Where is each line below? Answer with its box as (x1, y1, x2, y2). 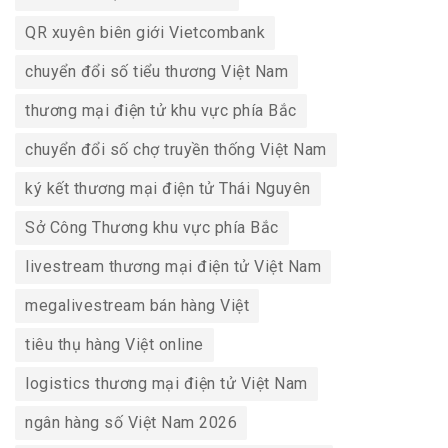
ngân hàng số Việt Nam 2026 (25, 413, 237, 433)
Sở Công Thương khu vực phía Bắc (25, 218, 279, 238)
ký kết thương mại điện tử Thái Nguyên (25, 179, 311, 199)
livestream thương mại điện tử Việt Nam (25, 257, 321, 277)
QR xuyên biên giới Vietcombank (25, 23, 265, 43)
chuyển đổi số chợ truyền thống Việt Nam (25, 140, 327, 160)
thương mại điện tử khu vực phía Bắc (25, 101, 297, 121)
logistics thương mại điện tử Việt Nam (25, 374, 308, 394)
